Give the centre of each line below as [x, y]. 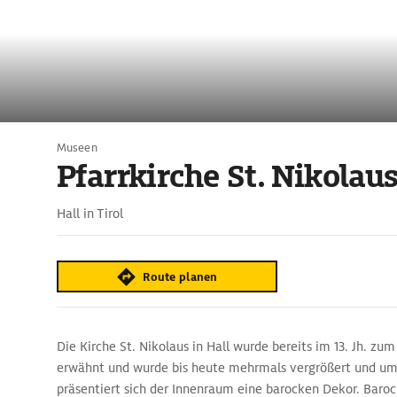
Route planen [180, 276]
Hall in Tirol [90, 214]
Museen [77, 148]
